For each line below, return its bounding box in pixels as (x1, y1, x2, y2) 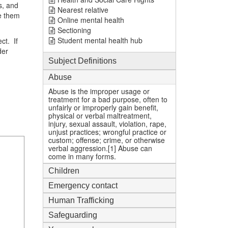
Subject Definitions (48, 56, 117, 65)
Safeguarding (48, 211, 97, 219)
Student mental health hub (57, 35, 142, 45)
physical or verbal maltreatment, (48, 110, 152, 121)
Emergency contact (48, 181, 118, 190)
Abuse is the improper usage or (48, 86, 150, 96)
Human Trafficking (48, 196, 114, 205)
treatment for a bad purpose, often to (48, 94, 167, 104)
